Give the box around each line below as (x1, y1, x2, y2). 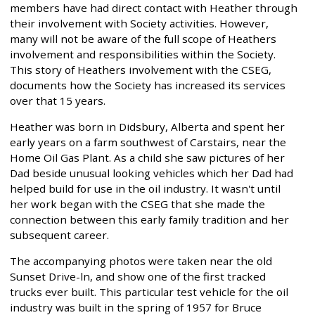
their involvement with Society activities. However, (10, 15, 269, 30)
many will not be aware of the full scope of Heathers (10, 31, 276, 46)
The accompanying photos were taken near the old (10, 254, 272, 269)
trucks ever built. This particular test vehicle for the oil (10, 285, 288, 300)
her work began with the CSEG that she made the (10, 197, 265, 212)
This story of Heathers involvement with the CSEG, (10, 62, 271, 77)
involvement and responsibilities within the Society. (10, 46, 276, 61)
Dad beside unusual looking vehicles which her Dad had (10, 166, 293, 181)
